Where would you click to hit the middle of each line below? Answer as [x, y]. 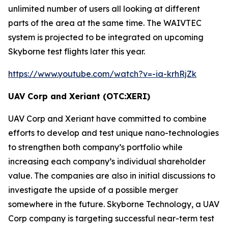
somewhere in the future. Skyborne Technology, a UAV [114, 204]
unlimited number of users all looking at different [104, 9]
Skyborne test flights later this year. [77, 51]
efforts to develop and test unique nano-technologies [113, 133]
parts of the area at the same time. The [86, 23]
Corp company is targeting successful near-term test [111, 218]
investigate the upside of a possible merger [93, 190]
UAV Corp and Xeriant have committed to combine [107, 119]
